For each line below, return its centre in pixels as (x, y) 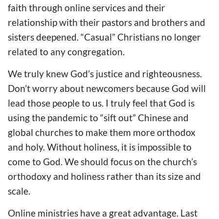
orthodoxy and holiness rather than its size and (104, 176)
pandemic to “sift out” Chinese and (117, 118)
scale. (20, 191)
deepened (56, 37)
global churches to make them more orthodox (102, 132)
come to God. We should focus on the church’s (102, 162)
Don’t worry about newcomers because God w (103, 88)
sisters (22, 37)
